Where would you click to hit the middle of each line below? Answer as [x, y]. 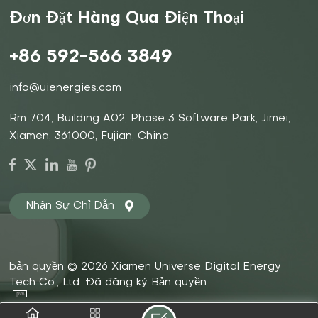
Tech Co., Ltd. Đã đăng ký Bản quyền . [111, 282]
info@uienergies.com [66, 88]
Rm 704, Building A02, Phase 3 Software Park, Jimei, [150, 118]
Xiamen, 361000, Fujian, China [89, 136]
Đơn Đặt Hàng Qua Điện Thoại [127, 18]
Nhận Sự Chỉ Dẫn [70, 205]
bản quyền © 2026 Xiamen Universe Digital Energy [146, 267]
